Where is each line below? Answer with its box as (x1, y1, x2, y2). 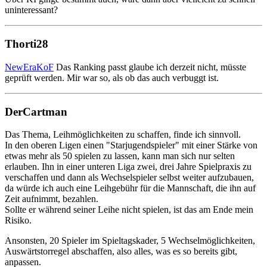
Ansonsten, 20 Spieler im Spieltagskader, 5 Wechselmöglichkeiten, (5, 235, 255, 246)
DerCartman (5, 105, 67, 118)
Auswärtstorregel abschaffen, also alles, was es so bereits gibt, (5, 246, 237, 257)
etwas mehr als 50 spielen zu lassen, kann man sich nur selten (5, 151, 235, 162)
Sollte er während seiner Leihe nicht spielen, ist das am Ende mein (5, 204, 253, 215)
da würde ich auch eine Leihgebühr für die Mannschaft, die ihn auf (5, 183, 256, 194)
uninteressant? (5, 5, 58, 15)
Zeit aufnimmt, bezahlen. (5, 194, 98, 204)
